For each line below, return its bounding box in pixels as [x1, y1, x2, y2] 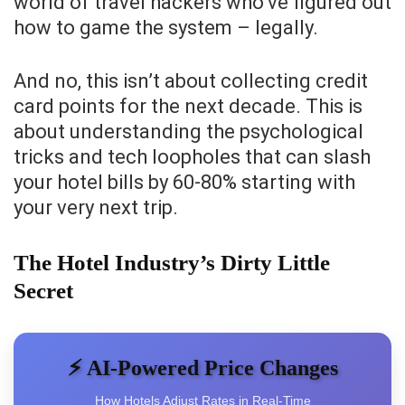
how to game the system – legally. [14, 16, 318, 40]
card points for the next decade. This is [14, 95, 363, 118]
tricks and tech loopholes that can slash [14, 146, 371, 169]
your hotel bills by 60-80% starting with [14, 171, 355, 194]
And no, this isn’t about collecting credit [14, 70, 368, 93]
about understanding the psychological [14, 120, 363, 144]
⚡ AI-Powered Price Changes [67, 356, 338, 381]
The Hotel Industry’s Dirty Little [14, 250, 330, 276]
